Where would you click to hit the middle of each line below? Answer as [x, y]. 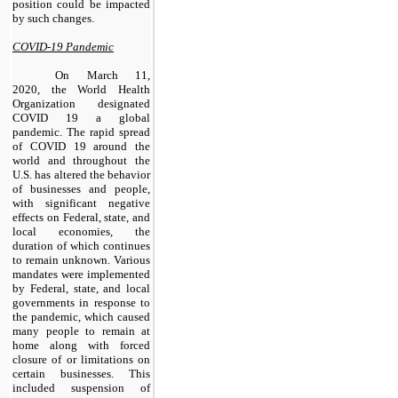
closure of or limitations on [81, 359]
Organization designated [81, 103]
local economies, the [81, 231]
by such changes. [53, 18]
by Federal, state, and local [81, 288]
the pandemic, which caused [81, 316]
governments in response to [81, 302]
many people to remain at [81, 330]
